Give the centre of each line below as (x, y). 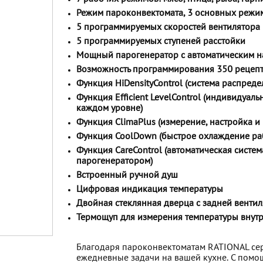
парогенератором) (114, 161)
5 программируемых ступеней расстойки (161, 42)
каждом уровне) (109, 109)
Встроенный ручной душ (127, 176)
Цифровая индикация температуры (150, 190)
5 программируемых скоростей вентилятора (168, 28)
